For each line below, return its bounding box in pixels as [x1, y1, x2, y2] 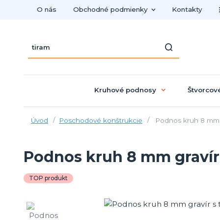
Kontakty [171, 5, 202, 13]
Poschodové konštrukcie [58, 116, 142, 124]
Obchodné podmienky [73, 5, 148, 13]
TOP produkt [29, 174, 68, 182]
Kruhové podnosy [94, 85, 156, 94]
